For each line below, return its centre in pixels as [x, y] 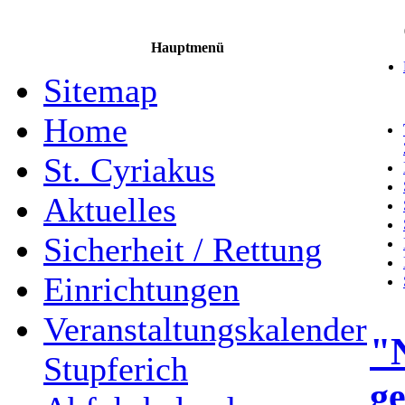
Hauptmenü [187, 47]
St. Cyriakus [129, 170]
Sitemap [100, 90]
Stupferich [116, 369]
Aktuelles [110, 210]
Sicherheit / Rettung [183, 250]
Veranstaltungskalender [205, 329]
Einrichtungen [141, 289]
